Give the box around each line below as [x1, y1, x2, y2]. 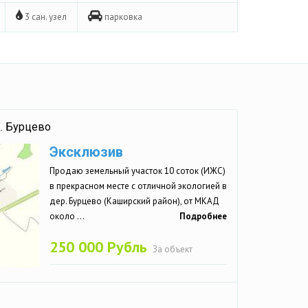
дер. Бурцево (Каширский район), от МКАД [49, 195, 219, 207]
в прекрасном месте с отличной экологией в [49, 179, 227, 192]
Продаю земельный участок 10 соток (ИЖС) [49, 164, 225, 177]
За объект [153, 243, 192, 255]
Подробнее [179, 210, 227, 222]
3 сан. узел [23, 10, 67, 23]
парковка [102, 10, 142, 23]
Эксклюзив [49, 143, 123, 160]
